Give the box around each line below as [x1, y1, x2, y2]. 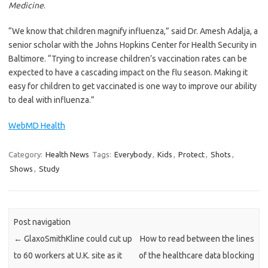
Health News [45, 150, 89, 159]
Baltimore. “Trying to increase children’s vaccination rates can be [8, 53, 247, 63]
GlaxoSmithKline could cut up [22, 234, 133, 244]
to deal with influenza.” [8, 95, 95, 105]
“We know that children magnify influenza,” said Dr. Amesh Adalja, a [8, 26, 258, 36]
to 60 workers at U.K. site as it [14, 251, 123, 261]
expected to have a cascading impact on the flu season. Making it [8, 67, 248, 77]
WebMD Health [8, 120, 65, 130]
